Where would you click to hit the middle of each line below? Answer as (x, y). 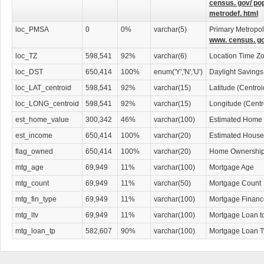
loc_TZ (26, 56)
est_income (34, 136)
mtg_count (32, 183)
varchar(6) (170, 56)
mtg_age (29, 167)
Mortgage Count (235, 183)
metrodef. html (233, 14)
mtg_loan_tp (35, 231)
